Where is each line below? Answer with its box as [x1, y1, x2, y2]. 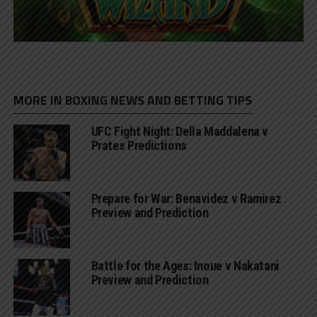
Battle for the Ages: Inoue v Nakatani [91, 258, 279, 274]
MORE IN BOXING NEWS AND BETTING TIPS [13, 91, 252, 110]
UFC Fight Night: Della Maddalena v [91, 124, 269, 139]
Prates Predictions [91, 138, 192, 154]
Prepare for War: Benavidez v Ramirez [91, 191, 282, 207]
